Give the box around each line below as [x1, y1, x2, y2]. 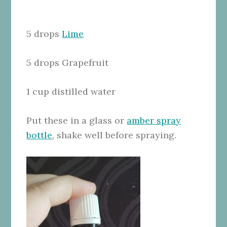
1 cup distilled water [26, 85, 116, 97]
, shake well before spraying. [52, 129, 177, 141]
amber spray [127, 114, 181, 126]
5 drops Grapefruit [26, 56, 109, 68]
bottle [26, 129, 53, 141]
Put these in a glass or [26, 114, 127, 126]
